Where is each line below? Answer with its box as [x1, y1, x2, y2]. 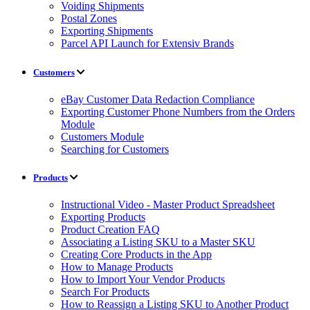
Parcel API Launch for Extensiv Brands [61, 37, 234, 50]
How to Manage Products [61, 261, 173, 273]
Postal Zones [61, 12, 117, 25]
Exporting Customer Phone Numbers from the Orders [61, 105, 295, 118]
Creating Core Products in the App [61, 248, 212, 261]
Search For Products [61, 286, 149, 298]
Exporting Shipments [61, 25, 153, 37]
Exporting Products [61, 211, 145, 224]
